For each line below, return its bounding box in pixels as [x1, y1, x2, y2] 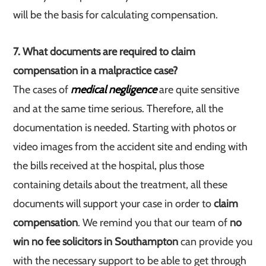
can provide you [178, 235, 253, 248]
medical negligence [71, 83, 157, 96]
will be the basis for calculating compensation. [13, 8, 218, 21]
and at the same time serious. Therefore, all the [13, 102, 224, 115]
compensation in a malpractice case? [13, 64, 178, 77]
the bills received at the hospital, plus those [13, 159, 205, 172]
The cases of [13, 83, 71, 96]
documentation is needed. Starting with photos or [13, 121, 237, 134]
